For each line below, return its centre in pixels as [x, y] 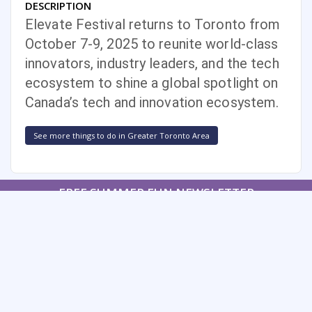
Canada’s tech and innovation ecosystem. [152, 103]
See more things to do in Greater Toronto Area [122, 136]
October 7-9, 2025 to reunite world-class [152, 44]
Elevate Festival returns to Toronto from [153, 25]
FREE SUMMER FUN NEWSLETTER [156, 193]
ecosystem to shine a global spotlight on [152, 83]
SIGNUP [153, 214]
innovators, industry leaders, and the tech [152, 64]
